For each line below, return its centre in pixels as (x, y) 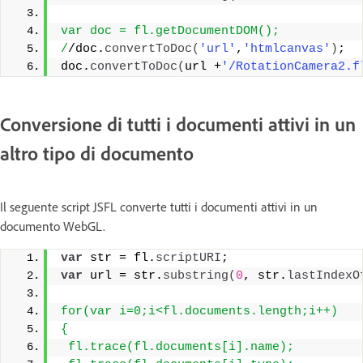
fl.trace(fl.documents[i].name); (177, 347)
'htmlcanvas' (287, 49)
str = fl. (119, 258)
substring (196, 275)
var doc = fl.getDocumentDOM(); (170, 32)
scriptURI (188, 258)
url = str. (123, 275)
